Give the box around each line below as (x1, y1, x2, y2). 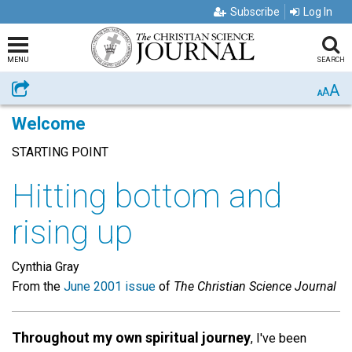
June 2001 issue (64, 278, 156, 294)
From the (12, 278, 64, 294)
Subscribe (230, 5, 280, 18)
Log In (303, 5, 332, 18)
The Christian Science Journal (174, 278, 336, 294)
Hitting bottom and (12, 176, 282, 215)
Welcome (12, 114, 86, 134)
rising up (12, 212, 133, 251)
